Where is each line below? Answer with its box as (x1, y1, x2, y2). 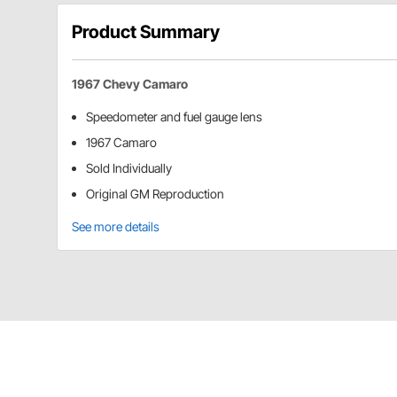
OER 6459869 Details (72, 354, 250, 376)
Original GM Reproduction (86, 186, 224, 202)
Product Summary (72, 21, 220, 43)
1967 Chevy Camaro (72, 76, 188, 92)
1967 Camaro (86, 135, 157, 151)
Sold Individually (86, 160, 172, 176)
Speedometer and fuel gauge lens (86, 109, 262, 125)
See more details (72, 219, 160, 235)
